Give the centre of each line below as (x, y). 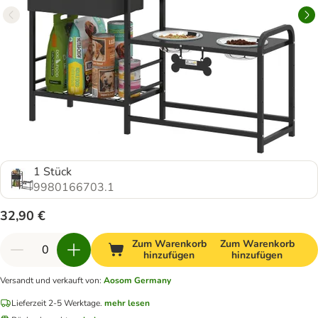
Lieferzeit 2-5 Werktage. (57, 303)
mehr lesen (127, 303)
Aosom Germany (137, 280)
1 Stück (53, 172)
